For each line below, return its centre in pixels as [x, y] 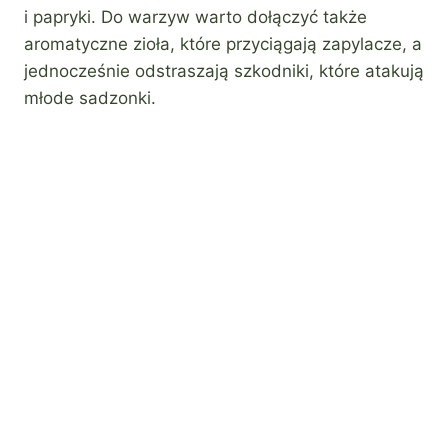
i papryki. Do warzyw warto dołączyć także [195, 16]
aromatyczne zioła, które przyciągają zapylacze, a [223, 43]
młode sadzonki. [90, 97]
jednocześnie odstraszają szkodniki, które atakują [224, 70]
